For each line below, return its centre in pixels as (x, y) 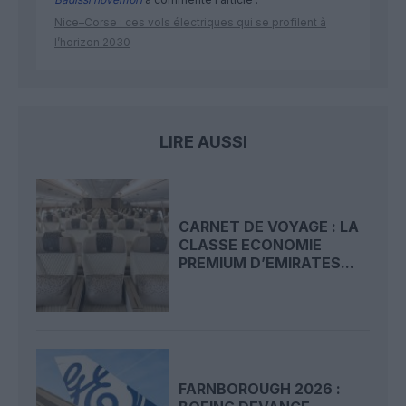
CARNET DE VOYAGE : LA (269, 227)
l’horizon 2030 (92, 42)
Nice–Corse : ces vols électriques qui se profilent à (190, 22)
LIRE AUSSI (203, 141)
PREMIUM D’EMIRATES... (267, 263)
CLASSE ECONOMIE (251, 245)
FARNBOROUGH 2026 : (260, 388)
